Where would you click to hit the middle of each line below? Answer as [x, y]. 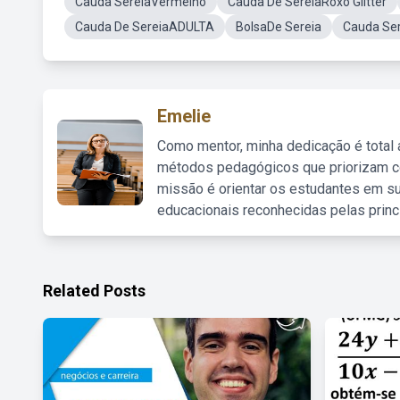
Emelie [184, 116]
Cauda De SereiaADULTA [145, 27]
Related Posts [94, 291]
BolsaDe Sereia [279, 27]
